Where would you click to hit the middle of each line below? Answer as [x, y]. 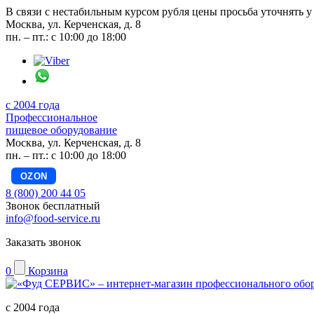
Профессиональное [52, 117]
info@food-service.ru [53, 218]
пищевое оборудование [61, 130]
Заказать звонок [43, 242]
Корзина [48, 271]
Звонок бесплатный [53, 206]
